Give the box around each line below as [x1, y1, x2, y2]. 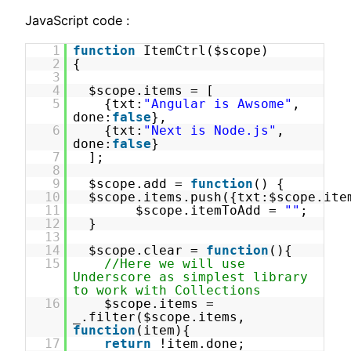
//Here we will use [104, 256, 246, 272]
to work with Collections [73, 283, 262, 299]
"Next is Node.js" [143, 123, 277, 139]
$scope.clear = [89, 243, 207, 259]
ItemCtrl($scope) [143, 43, 270, 59]
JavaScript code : [25, 13, 129, 29]
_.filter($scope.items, [73, 309, 246, 325]
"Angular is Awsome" [143, 96, 293, 112]
